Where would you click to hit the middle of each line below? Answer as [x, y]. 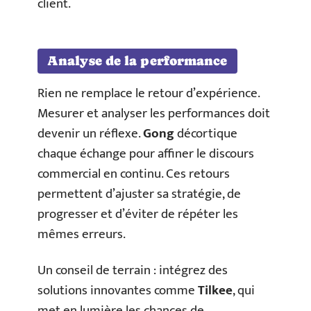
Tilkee [215, 290]
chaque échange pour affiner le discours [146, 154]
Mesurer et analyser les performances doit [154, 114]
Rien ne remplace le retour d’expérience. [149, 93]
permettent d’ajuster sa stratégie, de [139, 194]
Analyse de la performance [137, 61]
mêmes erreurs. [82, 234]
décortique [206, 134]
